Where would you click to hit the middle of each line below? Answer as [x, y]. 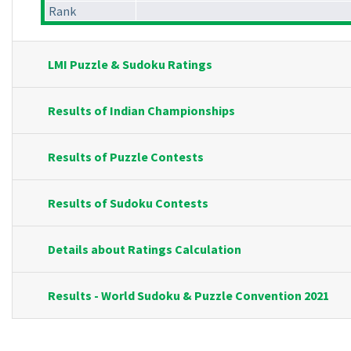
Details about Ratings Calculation [145, 250]
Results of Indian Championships [141, 111]
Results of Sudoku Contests [128, 203]
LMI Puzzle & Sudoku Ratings [130, 65]
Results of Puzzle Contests [126, 157]
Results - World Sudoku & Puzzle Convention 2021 [188, 296]
